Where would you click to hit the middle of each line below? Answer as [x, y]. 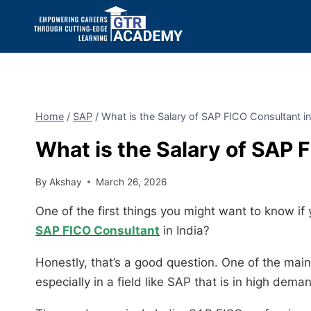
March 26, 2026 [132, 182]
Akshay [66, 182]
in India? [185, 230]
